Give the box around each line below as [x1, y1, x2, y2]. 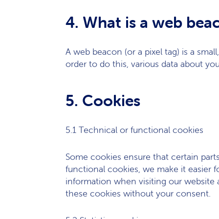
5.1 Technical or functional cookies [66, 124, 204, 135]
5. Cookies [66, 91, 141, 110]
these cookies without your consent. [66, 188, 211, 199]
